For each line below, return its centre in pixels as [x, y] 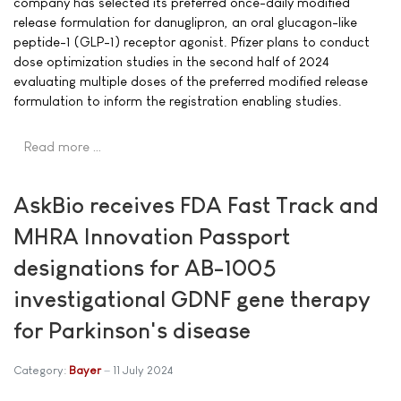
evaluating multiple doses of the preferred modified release [191, 81]
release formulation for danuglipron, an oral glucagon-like [185, 21]
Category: [41, 370]
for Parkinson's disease [132, 330]
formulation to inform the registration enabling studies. [178, 100]
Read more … [63, 146]
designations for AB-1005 [145, 267]
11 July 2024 [143, 370]
